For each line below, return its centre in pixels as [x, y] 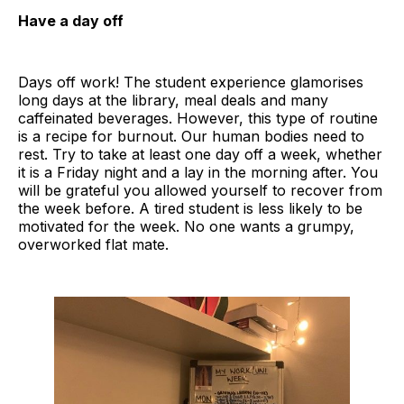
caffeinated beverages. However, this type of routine [198, 118]
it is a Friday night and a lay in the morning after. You [198, 172]
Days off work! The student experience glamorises [191, 82]
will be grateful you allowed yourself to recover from [200, 190]
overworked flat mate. [93, 244]
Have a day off [71, 20]
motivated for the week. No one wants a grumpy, [186, 226]
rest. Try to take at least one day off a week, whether [200, 154]
